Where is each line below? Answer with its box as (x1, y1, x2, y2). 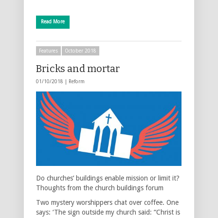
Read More (41, 18, 65, 24)
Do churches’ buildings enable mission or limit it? (36, 174, 180, 182)
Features (39, 48, 58, 54)
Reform (69, 78, 85, 84)
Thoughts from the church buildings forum (36, 183, 163, 192)
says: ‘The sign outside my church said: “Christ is (36, 208, 180, 216)
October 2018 (65, 48, 96, 54)
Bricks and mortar (36, 62, 120, 74)
